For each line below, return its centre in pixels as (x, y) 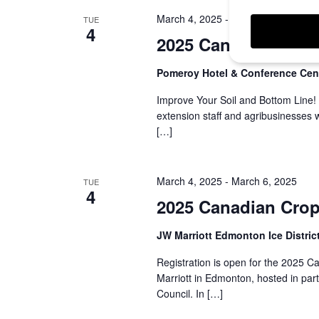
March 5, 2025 (264, 19)
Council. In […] (189, 293)
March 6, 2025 (264, 181)
